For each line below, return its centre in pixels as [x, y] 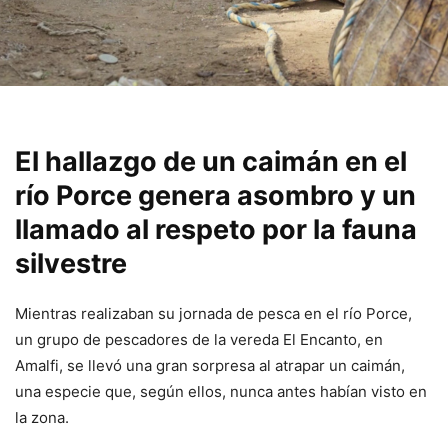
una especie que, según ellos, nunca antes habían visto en [221, 391]
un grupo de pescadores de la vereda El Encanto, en [199, 339]
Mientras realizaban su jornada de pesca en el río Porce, [213, 313]
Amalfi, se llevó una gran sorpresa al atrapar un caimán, [210, 365]
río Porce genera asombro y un [215, 195]
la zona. [42, 417]
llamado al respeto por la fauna [216, 229]
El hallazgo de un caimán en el [211, 161]
